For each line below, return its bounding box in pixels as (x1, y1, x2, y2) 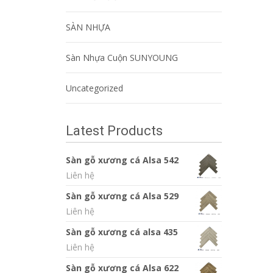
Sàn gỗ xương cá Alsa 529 (66, 190, 179, 202)
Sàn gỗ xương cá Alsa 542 (66, 154, 179, 166)
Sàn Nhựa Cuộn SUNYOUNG (66, 52, 178, 63)
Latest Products (66, 123, 163, 138)
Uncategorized (66, 82, 123, 94)
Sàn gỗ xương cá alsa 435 (66, 226, 178, 238)
